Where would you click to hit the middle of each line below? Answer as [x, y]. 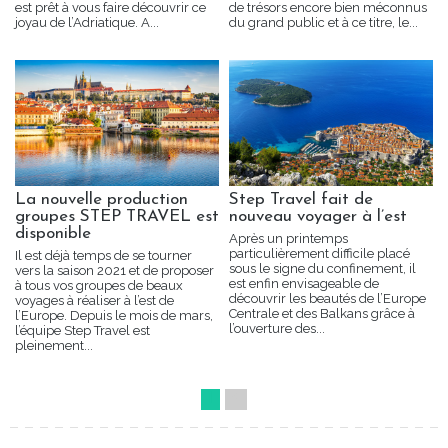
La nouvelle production [101, 200]
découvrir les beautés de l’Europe [327, 299]
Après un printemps [288, 239]
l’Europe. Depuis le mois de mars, [114, 316]
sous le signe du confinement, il [322, 269]
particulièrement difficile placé [319, 254]
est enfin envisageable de [304, 284]
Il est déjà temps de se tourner [103, 256]
